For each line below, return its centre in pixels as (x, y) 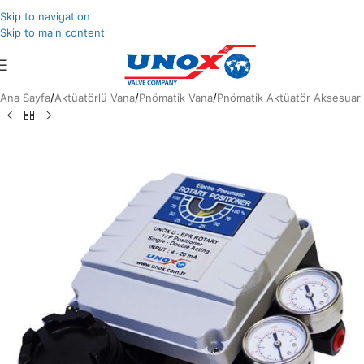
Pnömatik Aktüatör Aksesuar (289, 97)
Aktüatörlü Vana (95, 97)
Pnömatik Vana (176, 97)
